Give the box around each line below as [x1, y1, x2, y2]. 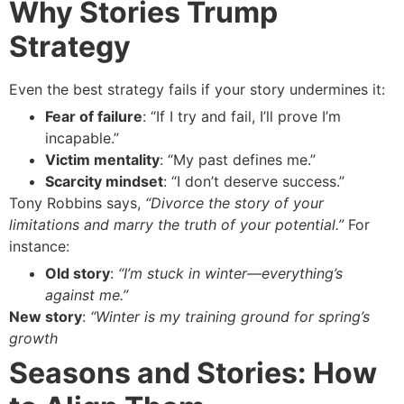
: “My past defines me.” [160, 150, 316, 169]
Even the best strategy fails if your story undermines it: [9, 79, 385, 98]
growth [9, 328, 58, 347]
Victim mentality [45, 150, 160, 169]
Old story [45, 263, 110, 282]
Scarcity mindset [45, 171, 163, 190]
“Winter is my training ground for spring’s [90, 307, 370, 326]
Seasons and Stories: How [9, 354, 377, 390]
